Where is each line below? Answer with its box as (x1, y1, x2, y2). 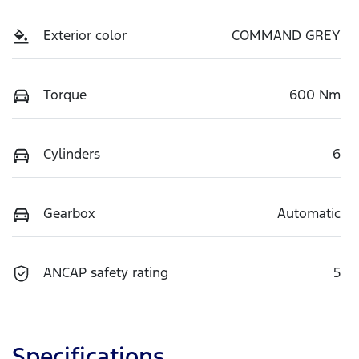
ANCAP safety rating (43, 263, 168, 281)
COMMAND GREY (232, 26, 341, 44)
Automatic (277, 204, 341, 222)
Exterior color (43, 26, 127, 44)
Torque (43, 85, 87, 103)
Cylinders (43, 144, 100, 163)
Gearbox (43, 204, 95, 222)
